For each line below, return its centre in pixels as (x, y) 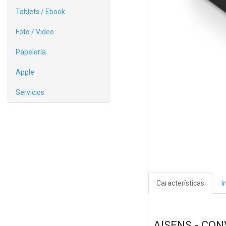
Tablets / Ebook (40, 12)
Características (180, 183)
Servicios (30, 92)
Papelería (31, 52)
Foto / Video (35, 32)
